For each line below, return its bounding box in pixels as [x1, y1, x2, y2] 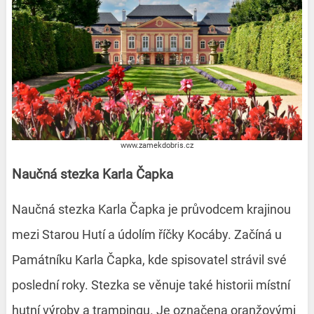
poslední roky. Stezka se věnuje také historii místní [11, 278, 290, 293]
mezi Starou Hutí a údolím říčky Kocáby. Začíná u [11, 227, 282, 243]
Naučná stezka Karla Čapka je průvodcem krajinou [11, 202, 291, 217]
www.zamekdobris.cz [120, 141, 193, 151]
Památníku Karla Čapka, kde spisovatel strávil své [11, 252, 287, 268]
